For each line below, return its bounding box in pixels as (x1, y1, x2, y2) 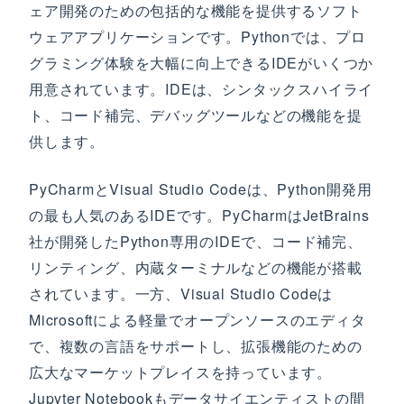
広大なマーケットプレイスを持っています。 (29, 362, 332, 382)
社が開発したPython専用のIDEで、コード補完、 (29, 231, 363, 252)
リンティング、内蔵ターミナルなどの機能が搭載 (29, 257, 363, 278)
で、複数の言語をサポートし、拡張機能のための (29, 335, 363, 356)
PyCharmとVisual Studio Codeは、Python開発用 (29, 179, 372, 199)
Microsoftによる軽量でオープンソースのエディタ (29, 309, 366, 330)
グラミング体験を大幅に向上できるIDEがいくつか (29, 52, 374, 73)
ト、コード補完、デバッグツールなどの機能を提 (29, 105, 363, 125)
